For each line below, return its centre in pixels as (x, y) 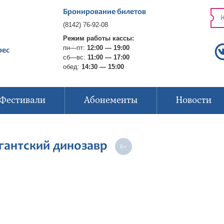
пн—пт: (75, 48)
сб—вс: (75, 57)
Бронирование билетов (104, 12)
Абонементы (110, 100)
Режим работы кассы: (98, 38)
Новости (193, 100)
